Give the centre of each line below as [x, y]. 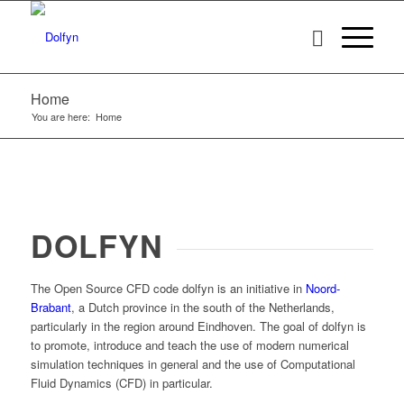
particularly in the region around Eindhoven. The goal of [176, 326]
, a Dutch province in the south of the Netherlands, [202, 308]
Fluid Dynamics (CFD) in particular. [121, 383]
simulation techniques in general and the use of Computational [193, 364]
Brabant [50, 308]
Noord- [322, 289]
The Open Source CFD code [106, 289]
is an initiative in [259, 289]
